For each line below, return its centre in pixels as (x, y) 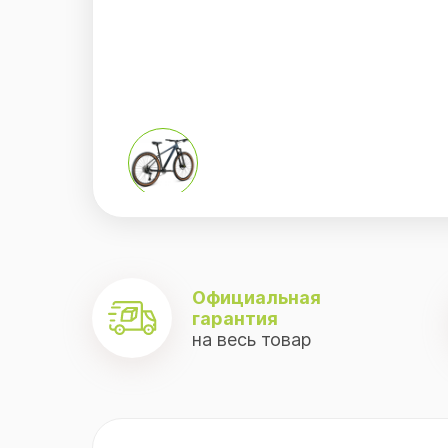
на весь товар (251, 339)
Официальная (256, 297)
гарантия (235, 318)
